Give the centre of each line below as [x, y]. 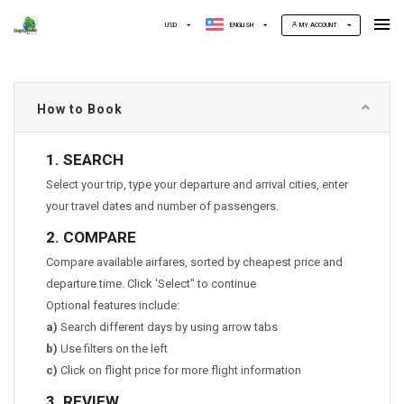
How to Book [80, 109]
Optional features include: [113, 305]
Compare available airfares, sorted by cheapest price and [194, 262]
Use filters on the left [113, 349]
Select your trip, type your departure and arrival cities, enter [197, 184]
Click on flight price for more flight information [179, 370]
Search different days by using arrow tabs [168, 327]
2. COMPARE [91, 237]
